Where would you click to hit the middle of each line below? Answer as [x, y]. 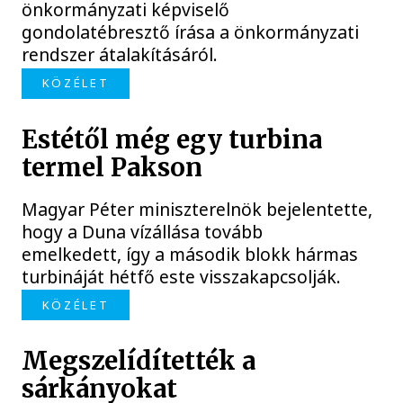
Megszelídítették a [139, 362]
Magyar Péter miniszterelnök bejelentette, [197, 209]
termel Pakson [112, 167]
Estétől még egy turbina [172, 139]
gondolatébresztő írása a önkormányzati [191, 32]
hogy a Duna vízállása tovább [143, 231]
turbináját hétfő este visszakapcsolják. [182, 276]
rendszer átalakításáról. [120, 55]
